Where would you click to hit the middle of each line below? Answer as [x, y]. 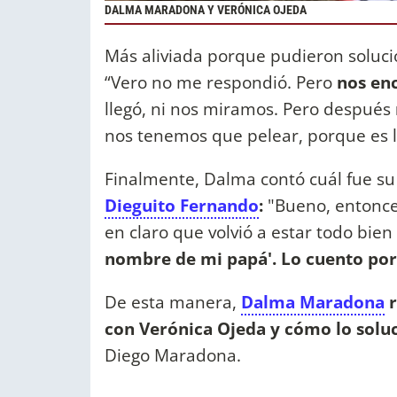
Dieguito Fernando [182, 205]
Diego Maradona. [173, 354]
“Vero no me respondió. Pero [218, 82]
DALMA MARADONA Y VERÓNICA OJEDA [206, 11]
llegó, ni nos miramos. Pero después [248, 108]
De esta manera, [173, 301]
